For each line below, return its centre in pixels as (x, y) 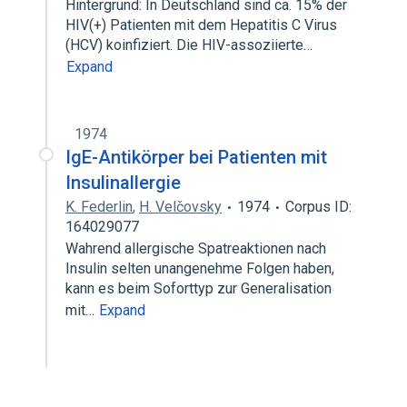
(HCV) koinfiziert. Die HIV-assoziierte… (191, 45)
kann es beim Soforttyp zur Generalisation (199, 288)
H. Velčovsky (180, 207)
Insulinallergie (123, 183)
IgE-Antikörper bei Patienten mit (196, 157)
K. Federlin (99, 207)
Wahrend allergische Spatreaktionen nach (196, 248)
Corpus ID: (318, 207)
